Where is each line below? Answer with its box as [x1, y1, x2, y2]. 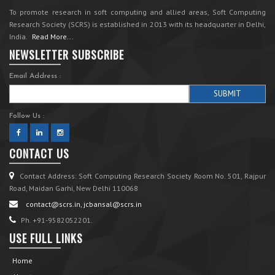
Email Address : [9, 72, 61, 80]
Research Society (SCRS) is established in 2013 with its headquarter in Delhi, [9, 20, 266, 29]
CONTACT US [9, 145, 69, 162]
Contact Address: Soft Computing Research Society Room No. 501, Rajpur [17, 171, 266, 181]
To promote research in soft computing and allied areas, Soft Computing [9, 7, 266, 17]
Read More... [32, 32, 74, 42]
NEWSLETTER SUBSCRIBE [9, 47, 124, 63]
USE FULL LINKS [9, 230, 83, 247]
